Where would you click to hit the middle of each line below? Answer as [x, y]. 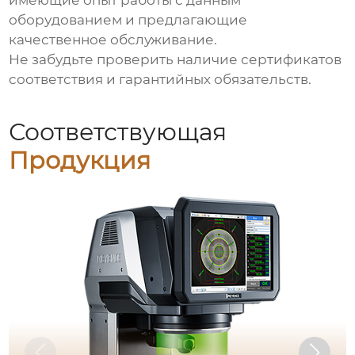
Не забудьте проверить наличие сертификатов [176, 60]
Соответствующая [118, 132]
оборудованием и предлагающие [128, 20]
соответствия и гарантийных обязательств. [160, 80]
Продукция [80, 160]
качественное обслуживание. [113, 40]
